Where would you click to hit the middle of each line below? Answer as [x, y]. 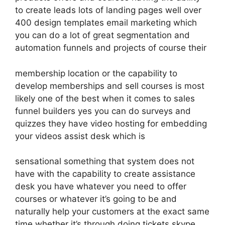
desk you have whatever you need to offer [101, 186]
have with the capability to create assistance [105, 174]
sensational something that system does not [105, 161]
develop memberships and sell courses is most [110, 86]
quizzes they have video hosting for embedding [111, 123]
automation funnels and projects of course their [111, 48]
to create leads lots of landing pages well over [108, 10]
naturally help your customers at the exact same [112, 211]
